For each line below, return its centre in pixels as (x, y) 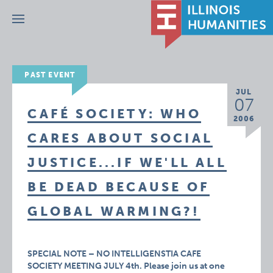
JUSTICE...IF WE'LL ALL (127, 162)
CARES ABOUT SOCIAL (120, 138)
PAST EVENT (50, 75)
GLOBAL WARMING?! (114, 211)
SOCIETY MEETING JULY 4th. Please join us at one (126, 266)
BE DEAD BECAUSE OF (119, 187)
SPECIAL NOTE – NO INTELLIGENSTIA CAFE (115, 254)
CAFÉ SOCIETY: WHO (114, 114)
